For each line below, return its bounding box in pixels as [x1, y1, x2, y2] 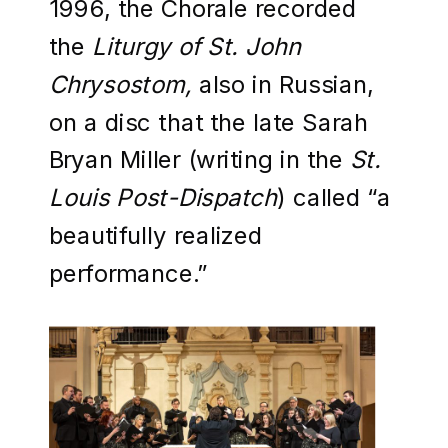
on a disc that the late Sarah [49, 107, 369, 136]
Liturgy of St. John [92, 31, 302, 60]
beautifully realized [49, 220, 262, 249]
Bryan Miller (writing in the [49, 145, 350, 174]
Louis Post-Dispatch [49, 182, 278, 211]
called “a [292, 182, 391, 211]
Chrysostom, [49, 69, 199, 98]
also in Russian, [198, 69, 374, 98]
